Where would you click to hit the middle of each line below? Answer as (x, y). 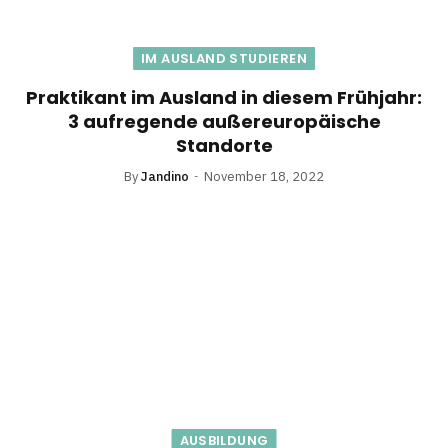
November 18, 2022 (264, 177)
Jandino (165, 177)
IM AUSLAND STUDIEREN (224, 59)
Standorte (224, 146)
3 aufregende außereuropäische (224, 122)
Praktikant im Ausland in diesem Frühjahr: (224, 98)
